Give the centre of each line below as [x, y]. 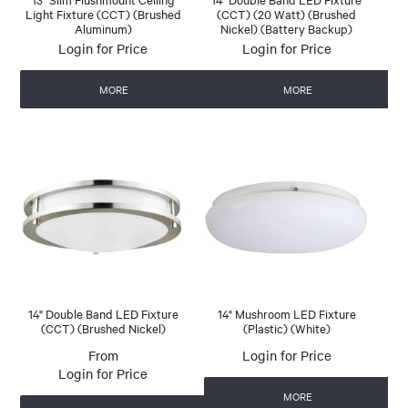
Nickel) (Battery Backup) [287, 28]
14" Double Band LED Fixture [103, 313]
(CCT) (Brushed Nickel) [103, 327]
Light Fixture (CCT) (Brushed [103, 13]
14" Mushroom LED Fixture [286, 313]
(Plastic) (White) [286, 327]
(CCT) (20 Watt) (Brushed [287, 13]
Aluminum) [103, 28]
